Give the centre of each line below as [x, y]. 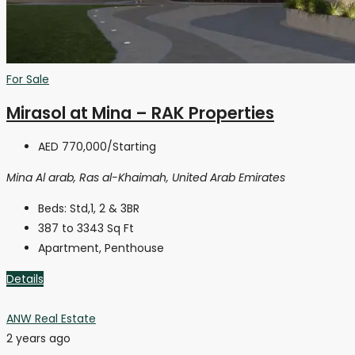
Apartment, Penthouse [101, 248]
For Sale [28, 80]
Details [25, 279]
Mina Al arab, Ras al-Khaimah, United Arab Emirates [146, 177]
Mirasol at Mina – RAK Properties [140, 113]
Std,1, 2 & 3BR [105, 208]
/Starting [132, 146]
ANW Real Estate [51, 318]
